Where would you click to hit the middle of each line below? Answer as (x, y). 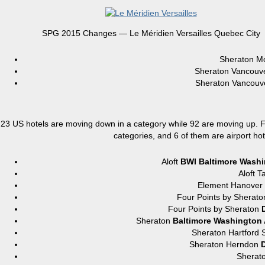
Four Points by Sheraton (214, 209)
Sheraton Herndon (225, 244)
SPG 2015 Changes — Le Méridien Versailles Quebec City (151, 33)
